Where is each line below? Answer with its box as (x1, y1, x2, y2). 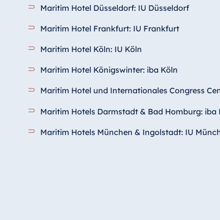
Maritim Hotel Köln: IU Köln (40, 44, 142, 55)
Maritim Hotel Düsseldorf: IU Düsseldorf (40, 2, 190, 13)
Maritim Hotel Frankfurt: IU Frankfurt (40, 23, 180, 33)
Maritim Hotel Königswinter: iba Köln (40, 65, 178, 75)
